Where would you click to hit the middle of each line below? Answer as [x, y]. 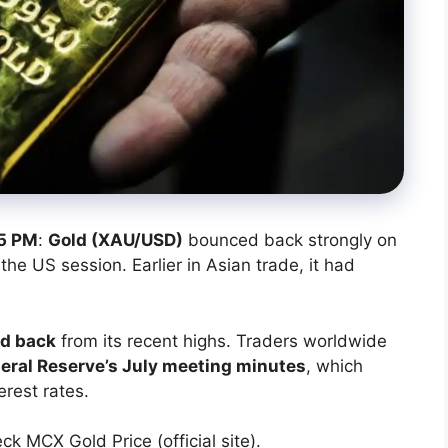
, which [334, 365]
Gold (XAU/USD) [115, 240]
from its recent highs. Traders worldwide [221, 340]
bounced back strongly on [290, 240]
